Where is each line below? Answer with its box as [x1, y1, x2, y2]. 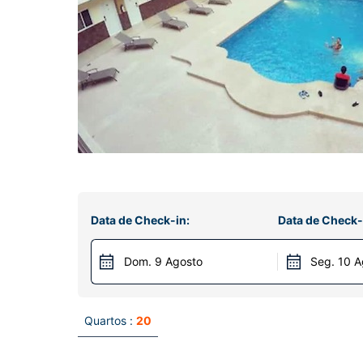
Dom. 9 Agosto [124, 254, 203, 268]
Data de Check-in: [91, 213, 190, 227]
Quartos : [84, 314, 133, 327]
